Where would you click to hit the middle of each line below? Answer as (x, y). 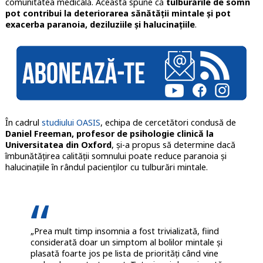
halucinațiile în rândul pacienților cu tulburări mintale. (106, 167)
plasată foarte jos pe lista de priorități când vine (124, 254)
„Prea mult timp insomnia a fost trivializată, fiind (124, 231)
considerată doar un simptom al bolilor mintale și (126, 242)
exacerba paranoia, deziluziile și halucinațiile (100, 25)
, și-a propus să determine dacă (173, 145)
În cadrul (23, 123)
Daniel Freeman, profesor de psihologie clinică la (109, 134)
